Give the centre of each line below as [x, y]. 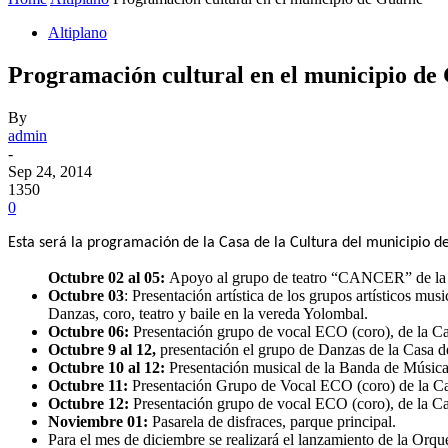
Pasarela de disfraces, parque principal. [272, 421]
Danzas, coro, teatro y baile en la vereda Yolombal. [208, 313]
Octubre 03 [86, 295]
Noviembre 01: [98, 421]
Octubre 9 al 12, [102, 349]
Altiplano [77, 32]
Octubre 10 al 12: [106, 367]
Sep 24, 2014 [50, 171]
